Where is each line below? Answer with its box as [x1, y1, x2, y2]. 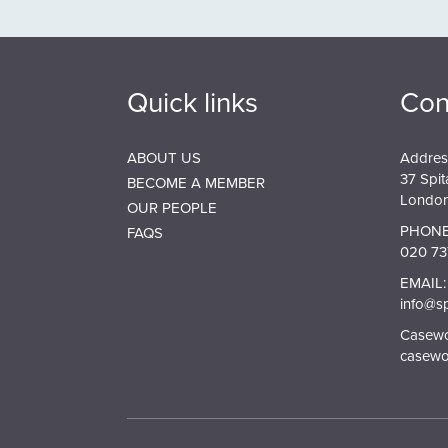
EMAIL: [399, 272, 446, 293]
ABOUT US [127, 147, 201, 168]
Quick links [127, 82, 258, 121]
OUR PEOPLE [127, 197, 217, 218]
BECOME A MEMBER [127, 172, 265, 193]
